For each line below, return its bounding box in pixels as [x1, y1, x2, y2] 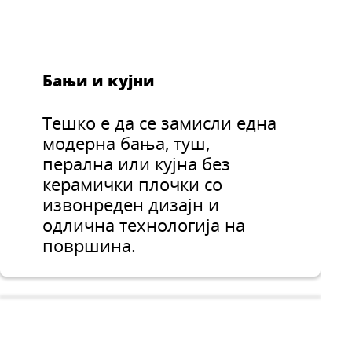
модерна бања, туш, [42, 132, 211, 156]
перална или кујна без [42, 152, 231, 176]
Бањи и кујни [42, 69, 156, 92]
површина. [42, 234, 141, 258]
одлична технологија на [42, 214, 246, 237]
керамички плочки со [42, 173, 223, 196]
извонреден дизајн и [42, 193, 220, 217]
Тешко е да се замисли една [42, 112, 277, 135]
